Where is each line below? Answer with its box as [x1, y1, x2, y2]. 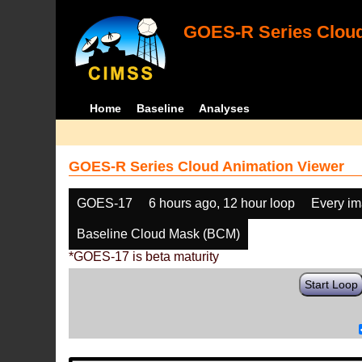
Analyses [199, 102, 250, 115]
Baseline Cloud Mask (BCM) [77, 227, 241, 241]
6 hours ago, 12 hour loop [149, 196, 296, 210]
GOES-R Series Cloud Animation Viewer [69, 158, 345, 175]
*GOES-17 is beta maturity [69, 250, 220, 263]
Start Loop [305, 278, 359, 291]
